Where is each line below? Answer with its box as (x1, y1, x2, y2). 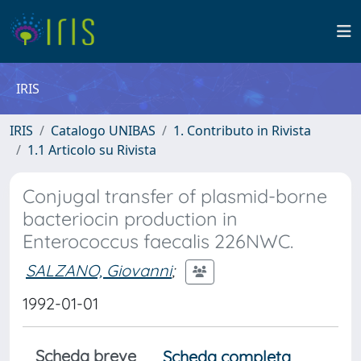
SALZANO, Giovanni (26, 259, 172, 280)
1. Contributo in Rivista (173, 122, 311, 139)
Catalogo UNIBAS (51, 122, 156, 139)
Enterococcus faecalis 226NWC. (23, 230, 293, 253)
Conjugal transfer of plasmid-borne (23, 185, 327, 208)
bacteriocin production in (23, 207, 238, 230)
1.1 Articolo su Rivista (27, 141, 156, 159)
